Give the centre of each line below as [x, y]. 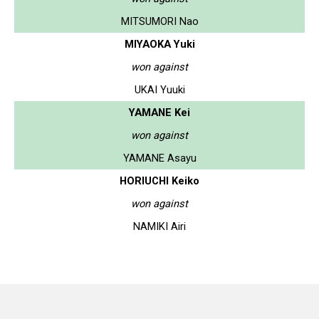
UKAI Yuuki [159, 89]
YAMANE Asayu [159, 158]
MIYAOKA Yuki [159, 44]
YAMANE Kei [159, 112]
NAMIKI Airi [159, 226]
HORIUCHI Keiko [159, 181]
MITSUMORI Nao [159, 21]
